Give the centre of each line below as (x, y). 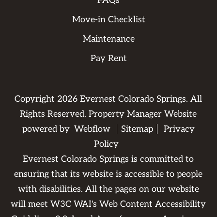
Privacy (179, 129)
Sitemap (137, 129)
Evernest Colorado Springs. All (140, 99)
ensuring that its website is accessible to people (108, 174)
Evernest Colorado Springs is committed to (108, 159)
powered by (47, 129)
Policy (107, 144)
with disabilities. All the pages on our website (108, 189)
